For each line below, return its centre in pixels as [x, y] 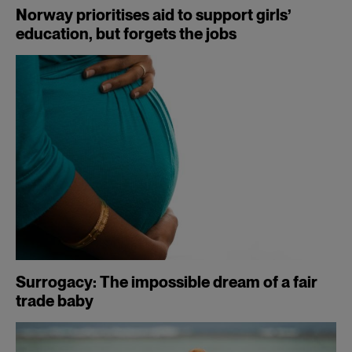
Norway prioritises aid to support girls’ [153, 15]
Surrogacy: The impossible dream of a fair [167, 282]
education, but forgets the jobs [126, 33]
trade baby [55, 301]
